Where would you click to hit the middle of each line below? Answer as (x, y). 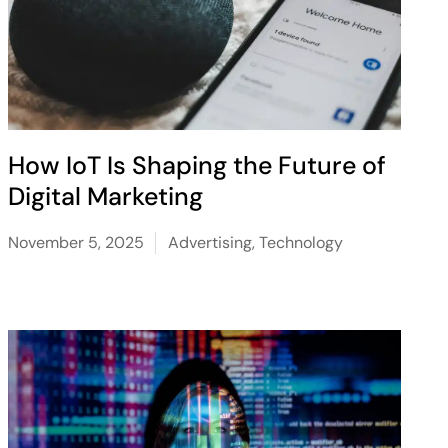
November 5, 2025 (75, 242)
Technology (300, 242)
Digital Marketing (105, 196)
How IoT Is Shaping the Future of (196, 165)
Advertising (209, 242)
